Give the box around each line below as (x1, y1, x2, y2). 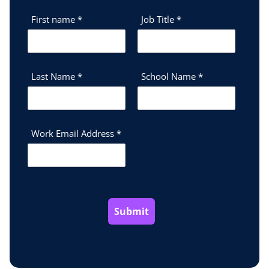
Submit (114, 204, 149, 218)
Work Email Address (31, 127, 116, 139)
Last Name (31, 70, 77, 82)
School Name (141, 70, 198, 82)
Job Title (141, 13, 177, 25)
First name (31, 13, 77, 25)
